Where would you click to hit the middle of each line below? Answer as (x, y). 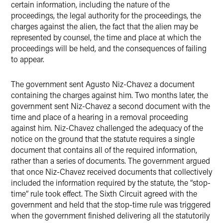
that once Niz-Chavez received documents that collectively (111, 171)
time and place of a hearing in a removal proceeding (100, 117)
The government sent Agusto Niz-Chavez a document (103, 84)
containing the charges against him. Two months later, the (110, 95)
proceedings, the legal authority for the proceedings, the (106, 15)
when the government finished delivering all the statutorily (110, 215)
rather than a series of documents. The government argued (111, 161)
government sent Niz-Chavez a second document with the (111, 106)
